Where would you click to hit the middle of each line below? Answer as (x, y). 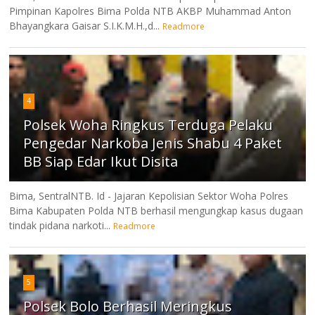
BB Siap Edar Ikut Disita (101, 161)
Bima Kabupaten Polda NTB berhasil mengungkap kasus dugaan (156, 210)
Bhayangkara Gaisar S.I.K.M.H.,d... (85, 25)
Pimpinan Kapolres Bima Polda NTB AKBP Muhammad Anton (150, 11)
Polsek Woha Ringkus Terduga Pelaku (148, 124)
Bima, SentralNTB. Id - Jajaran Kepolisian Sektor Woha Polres (149, 195)
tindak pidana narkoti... (60, 225)
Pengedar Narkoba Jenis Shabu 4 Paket (153, 143)
